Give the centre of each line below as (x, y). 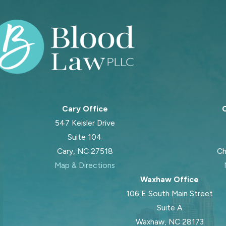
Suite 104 (85, 137)
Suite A (169, 207)
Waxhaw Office (169, 179)
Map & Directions (85, 165)
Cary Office (85, 108)
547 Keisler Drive (85, 123)
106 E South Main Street (169, 193)
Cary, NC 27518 (85, 151)
